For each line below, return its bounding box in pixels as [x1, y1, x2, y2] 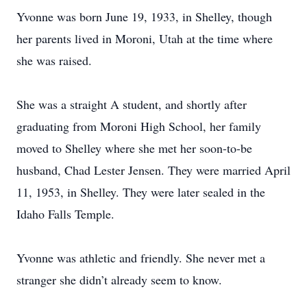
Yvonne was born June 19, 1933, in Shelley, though [16, 8, 272, 25]
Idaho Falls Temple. [16, 206, 114, 222]
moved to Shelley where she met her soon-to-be [16, 140, 252, 156]
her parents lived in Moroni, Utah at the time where [16, 30, 273, 47]
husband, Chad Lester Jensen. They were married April [16, 162, 291, 178]
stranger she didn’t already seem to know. [16, 271, 222, 288]
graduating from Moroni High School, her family [16, 118, 261, 134]
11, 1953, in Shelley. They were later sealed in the [16, 184, 265, 200]
